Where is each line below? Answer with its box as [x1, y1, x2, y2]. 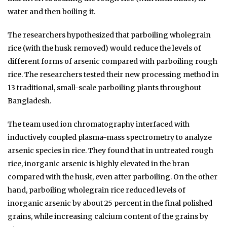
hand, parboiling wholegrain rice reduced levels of [8, 185, 185, 195]
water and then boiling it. [8, 7, 95, 16]
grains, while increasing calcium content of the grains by [8, 211, 208, 221]
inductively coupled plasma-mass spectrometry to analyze [8, 132, 212, 142]
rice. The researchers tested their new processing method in [8, 69, 219, 79]
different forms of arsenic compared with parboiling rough [8, 56, 217, 66]
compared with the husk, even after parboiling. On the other [8, 172, 217, 181]
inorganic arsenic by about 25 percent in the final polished [8, 198, 212, 208]
